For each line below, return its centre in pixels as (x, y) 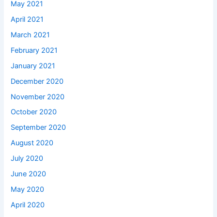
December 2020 (37, 81)
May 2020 (28, 190)
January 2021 (33, 66)
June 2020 (29, 174)
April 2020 (28, 205)
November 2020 (38, 97)
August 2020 (32, 143)
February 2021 (34, 50)
